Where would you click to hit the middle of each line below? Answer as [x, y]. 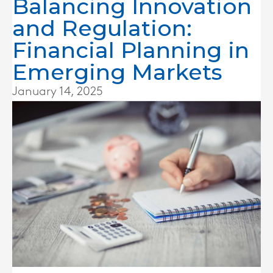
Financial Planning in [131, 50]
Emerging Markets [117, 72]
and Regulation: [102, 28]
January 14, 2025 [58, 91]
